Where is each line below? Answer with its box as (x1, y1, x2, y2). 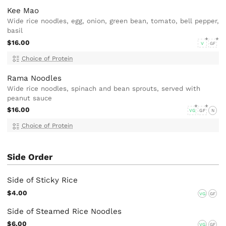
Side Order (7, 151, 53, 162)
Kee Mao (7, 6, 39, 16)
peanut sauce (7, 94, 52, 102)
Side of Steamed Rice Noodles (7, 206, 122, 216)
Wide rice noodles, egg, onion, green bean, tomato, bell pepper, (7, 17, 219, 25)
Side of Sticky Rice (7, 176, 78, 185)
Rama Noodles (7, 73, 62, 83)
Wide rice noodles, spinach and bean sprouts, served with (7, 84, 201, 92)
